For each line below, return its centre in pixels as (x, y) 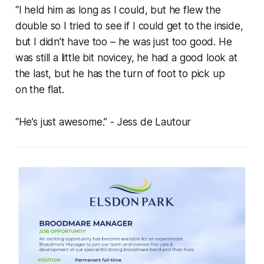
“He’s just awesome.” (63, 122)
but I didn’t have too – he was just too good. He (123, 42)
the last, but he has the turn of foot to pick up (120, 73)
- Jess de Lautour (151, 122)
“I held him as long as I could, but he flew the (118, 10)
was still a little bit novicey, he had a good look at (126, 57)
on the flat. (42, 89)
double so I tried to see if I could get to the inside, (129, 26)
